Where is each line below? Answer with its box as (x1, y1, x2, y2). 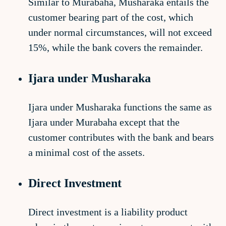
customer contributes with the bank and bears (28, 132, 214, 143)
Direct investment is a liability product (28, 206, 188, 217)
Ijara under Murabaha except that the (28, 117, 180, 128)
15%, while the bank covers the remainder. (28, 42, 203, 53)
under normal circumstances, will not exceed (28, 27, 212, 38)
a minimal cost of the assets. (28, 147, 145, 158)
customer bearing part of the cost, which (28, 12, 193, 23)
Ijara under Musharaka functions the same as (28, 101, 212, 112)
